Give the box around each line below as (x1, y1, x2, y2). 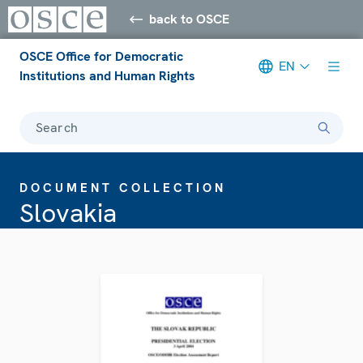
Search (36, 118, 78, 136)
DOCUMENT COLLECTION (19, 179, 226, 196)
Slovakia (19, 195, 117, 230)
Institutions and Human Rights (19, 66, 195, 84)
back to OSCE (149, 10, 230, 28)
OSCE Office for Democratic (19, 47, 183, 65)
